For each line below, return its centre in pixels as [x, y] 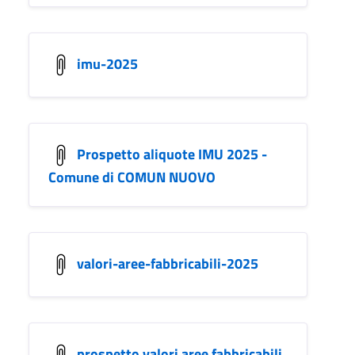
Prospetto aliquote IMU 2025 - [172, 154]
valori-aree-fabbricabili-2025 [168, 263]
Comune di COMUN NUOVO [132, 177]
